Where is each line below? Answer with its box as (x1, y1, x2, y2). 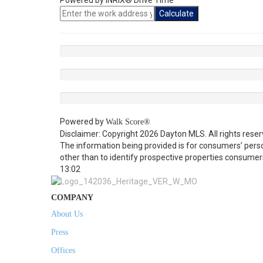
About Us (51, 210, 83, 219)
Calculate (159, 9, 194, 18)
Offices (51, 246, 75, 255)
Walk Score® (106, 117, 150, 126)
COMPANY (51, 193, 93, 203)
